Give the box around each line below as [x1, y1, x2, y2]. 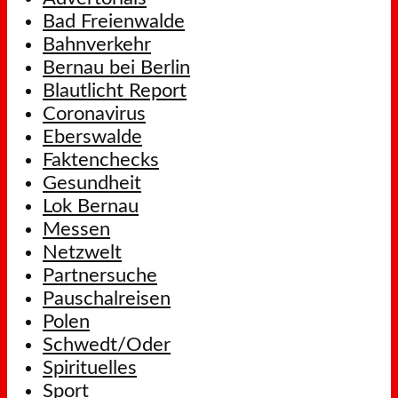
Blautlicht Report [43, 81, 187, 100]
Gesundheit [43, 173, 141, 193]
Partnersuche [43, 266, 157, 285]
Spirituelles [43, 358, 137, 378]
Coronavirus [43, 104, 146, 123]
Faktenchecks [43, 150, 159, 170]
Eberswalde [43, 127, 142, 147]
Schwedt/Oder [43, 335, 171, 354]
